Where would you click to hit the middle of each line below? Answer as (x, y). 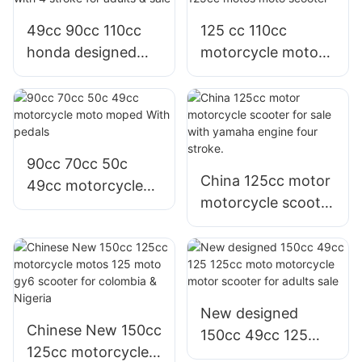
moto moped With (88, 207)
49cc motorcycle (85, 185)
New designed (249, 314)
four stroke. (240, 267)
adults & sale (69, 118)
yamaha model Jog (265, 74)
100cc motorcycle (88, 74)
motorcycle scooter (267, 202)
